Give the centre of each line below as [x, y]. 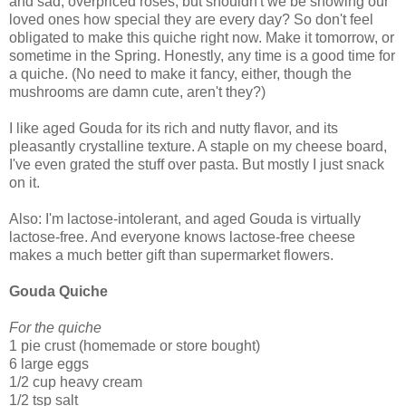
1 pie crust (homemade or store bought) [135, 345]
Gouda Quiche [60, 291]
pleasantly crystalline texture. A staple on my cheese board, [198, 146]
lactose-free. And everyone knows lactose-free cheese [182, 237]
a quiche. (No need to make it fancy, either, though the [180, 73]
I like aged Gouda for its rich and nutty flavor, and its [174, 128]
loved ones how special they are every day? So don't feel [191, 19]
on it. [26, 182]
